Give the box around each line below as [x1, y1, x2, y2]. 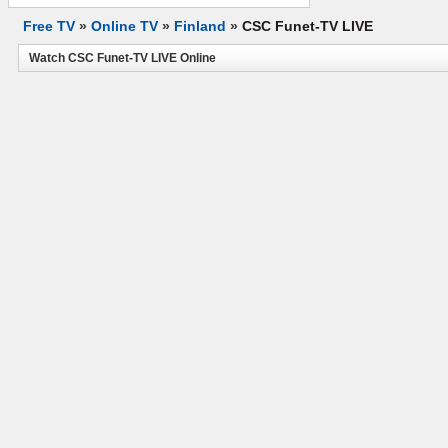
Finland [174, 18, 226, 34]
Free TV [23, 18, 75, 34]
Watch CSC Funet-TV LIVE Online [29, 51, 216, 65]
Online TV [91, 18, 158, 34]
